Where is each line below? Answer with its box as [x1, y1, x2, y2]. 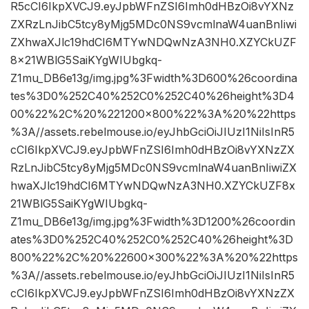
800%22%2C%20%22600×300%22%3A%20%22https [10, 250, 298, 265]
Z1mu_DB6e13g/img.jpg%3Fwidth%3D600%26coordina [10, 71, 297, 86]
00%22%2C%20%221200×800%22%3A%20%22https [10, 107, 296, 121]
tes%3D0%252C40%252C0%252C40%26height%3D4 [10, 89, 295, 103]
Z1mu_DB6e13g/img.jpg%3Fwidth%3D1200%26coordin [10, 215, 295, 229]
